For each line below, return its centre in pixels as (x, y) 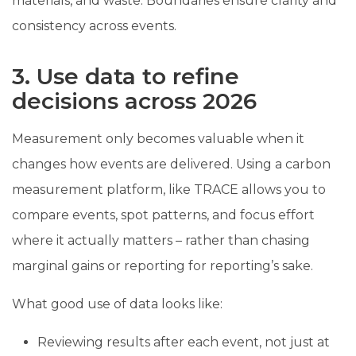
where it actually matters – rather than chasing (161, 240)
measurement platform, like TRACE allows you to (169, 189)
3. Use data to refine (126, 76)
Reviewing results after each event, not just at (184, 342)
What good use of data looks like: (117, 304)
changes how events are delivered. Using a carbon (171, 164)
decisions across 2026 (134, 101)
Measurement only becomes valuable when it (158, 138)
